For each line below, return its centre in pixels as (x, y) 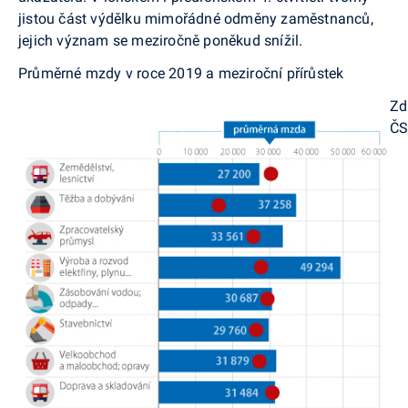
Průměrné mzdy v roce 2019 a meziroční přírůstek (181, 73)
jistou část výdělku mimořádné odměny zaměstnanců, (196, 18)
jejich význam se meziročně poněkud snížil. (161, 40)
